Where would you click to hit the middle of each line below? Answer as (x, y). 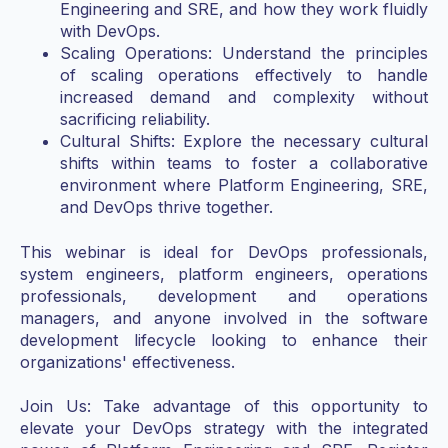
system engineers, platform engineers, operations (224, 273)
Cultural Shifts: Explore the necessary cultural (244, 141)
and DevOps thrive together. (166, 207)
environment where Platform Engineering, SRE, (244, 185)
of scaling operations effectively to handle (244, 75)
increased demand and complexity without (244, 97)
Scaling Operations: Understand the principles (244, 53)
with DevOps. (110, 31)
